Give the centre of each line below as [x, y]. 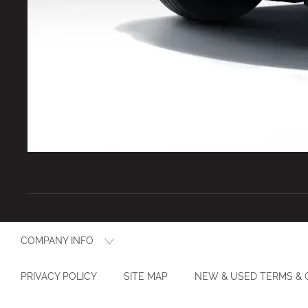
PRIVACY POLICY [59, 276]
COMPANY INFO [57, 240]
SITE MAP [146, 276]
